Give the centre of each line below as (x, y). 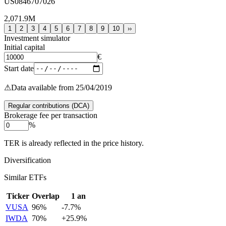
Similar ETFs (25, 177)
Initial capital (24, 47)
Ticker (18, 196)
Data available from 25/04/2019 (62, 87)
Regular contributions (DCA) (49, 105)
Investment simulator (37, 38)
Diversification (27, 160)
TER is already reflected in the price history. (74, 143)
